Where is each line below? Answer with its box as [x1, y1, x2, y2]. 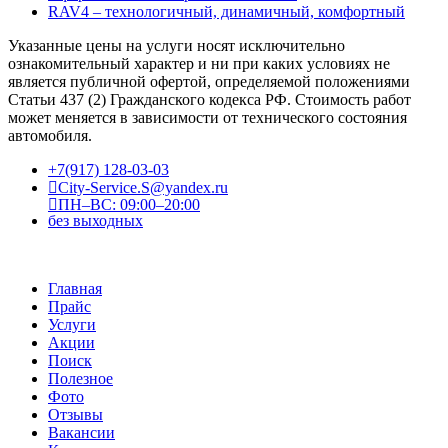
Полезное [48, 369, 113, 387]
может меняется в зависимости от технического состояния [8, 108, 407, 126]
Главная [48, 279, 102, 297]
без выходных [48, 211, 143, 229]
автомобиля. [8, 126, 92, 144]
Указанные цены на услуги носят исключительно [8, 36, 345, 54]
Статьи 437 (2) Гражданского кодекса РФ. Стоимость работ [8, 90, 411, 108]
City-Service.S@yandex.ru [58, 178, 228, 196]
